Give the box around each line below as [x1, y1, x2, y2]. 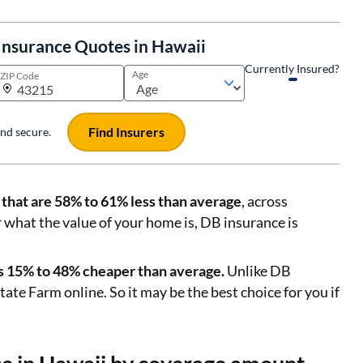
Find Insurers [88, 124, 164, 140]
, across [241, 191, 288, 210]
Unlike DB [224, 261, 291, 280]
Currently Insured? [245, 61, 340, 75]
